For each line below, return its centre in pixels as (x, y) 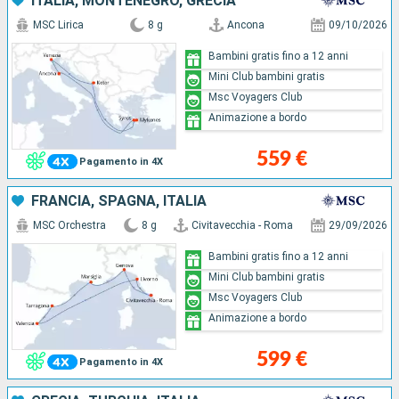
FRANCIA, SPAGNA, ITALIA (119, 200)
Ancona (246, 24)
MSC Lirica (58, 24)
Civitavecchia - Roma (243, 225)
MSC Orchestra (69, 225)
